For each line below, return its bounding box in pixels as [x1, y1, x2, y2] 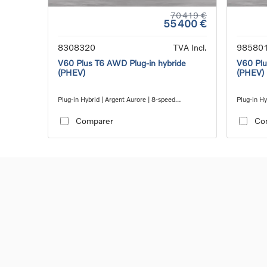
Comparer [75, 116, 113, 126]
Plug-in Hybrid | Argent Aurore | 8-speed [58, 95, 175, 103]
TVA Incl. [173, 42, 207, 52]
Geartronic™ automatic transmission [58, 104, 167, 113]
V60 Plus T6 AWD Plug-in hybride [58, 57, 186, 68]
